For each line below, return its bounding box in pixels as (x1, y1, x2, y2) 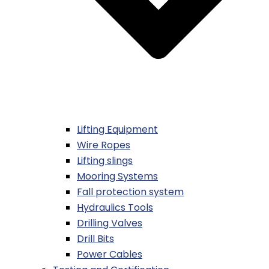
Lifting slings (77, 154, 133, 168)
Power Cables (77, 247, 142, 262)
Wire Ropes (77, 138, 130, 153)
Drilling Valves (77, 216, 142, 231)
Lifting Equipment (77, 122, 158, 137)
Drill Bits (77, 232, 114, 246)
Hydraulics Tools (77, 201, 153, 215)
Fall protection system (77, 185, 184, 199)
